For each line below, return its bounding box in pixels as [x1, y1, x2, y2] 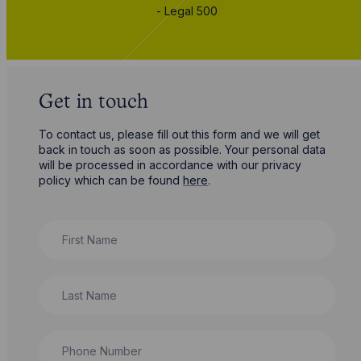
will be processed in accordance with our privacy [39, 158, 302, 172]
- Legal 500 [156, 4, 218, 19]
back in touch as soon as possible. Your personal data [39, 143, 326, 157]
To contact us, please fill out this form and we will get [39, 127, 321, 142]
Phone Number [38, 332, 125, 346]
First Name [38, 221, 102, 235]
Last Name [38, 276, 102, 291]
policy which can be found [39, 173, 184, 188]
